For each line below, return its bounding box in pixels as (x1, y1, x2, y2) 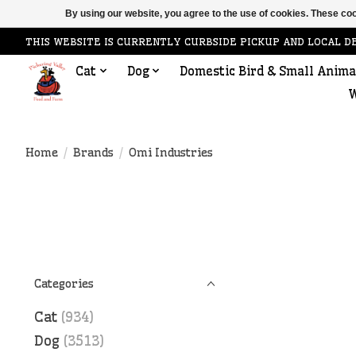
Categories (34, 277, 94, 291)
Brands (72, 145, 114, 160)
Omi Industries (128, 145, 213, 160)
